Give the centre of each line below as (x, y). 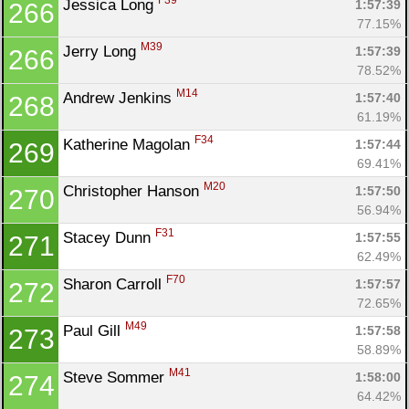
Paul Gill (94, 330)
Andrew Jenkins (120, 98)
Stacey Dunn (109, 237)
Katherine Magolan (129, 144)
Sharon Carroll (115, 284)
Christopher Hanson (133, 191)
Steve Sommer (116, 377)
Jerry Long (102, 51)
